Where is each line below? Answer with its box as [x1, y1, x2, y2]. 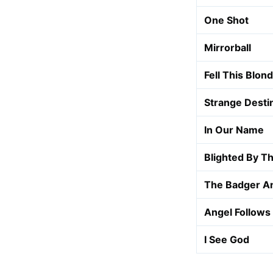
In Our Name [204, 124, 264, 136]
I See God [204, 233, 249, 246]
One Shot [204, 14, 249, 26]
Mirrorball [204, 41, 251, 54]
